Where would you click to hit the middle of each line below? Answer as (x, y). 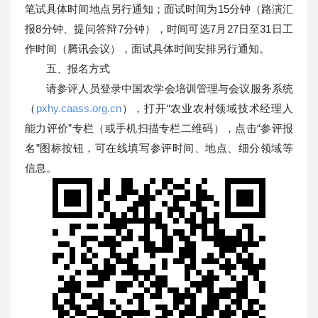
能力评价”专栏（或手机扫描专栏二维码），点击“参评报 (159, 128)
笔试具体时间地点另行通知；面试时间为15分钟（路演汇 (159, 9)
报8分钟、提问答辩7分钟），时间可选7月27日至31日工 (159, 28)
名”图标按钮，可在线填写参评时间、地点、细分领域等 (159, 148)
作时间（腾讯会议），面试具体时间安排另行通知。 (147, 48)
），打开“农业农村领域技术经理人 (207, 108)
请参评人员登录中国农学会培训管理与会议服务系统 (170, 88)
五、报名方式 (78, 68)
